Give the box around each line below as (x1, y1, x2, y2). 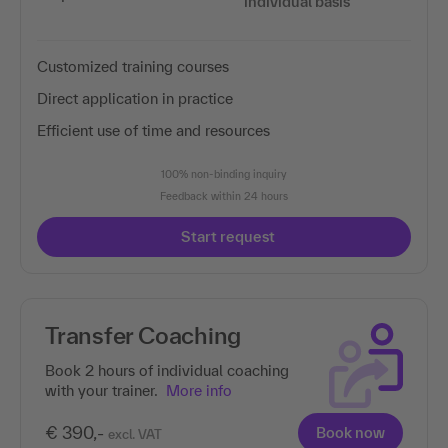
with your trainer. (45, 381, 158, 399)
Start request (181, 227, 275, 245)
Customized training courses (37, 57, 229, 75)
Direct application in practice (37, 89, 233, 107)
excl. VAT (108, 426, 162, 442)
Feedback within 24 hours (160, 189, 288, 202)
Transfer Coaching (45, 321, 242, 349)
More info (166, 381, 232, 399)
